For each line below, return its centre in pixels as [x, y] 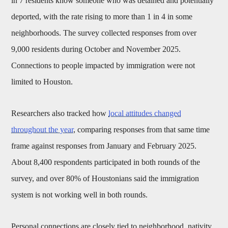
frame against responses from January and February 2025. [104, 146]
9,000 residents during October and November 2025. [96, 49]
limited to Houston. [42, 82]
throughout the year [42, 130]
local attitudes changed [145, 113]
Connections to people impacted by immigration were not [103, 66]
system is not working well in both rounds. [80, 195]
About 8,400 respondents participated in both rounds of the [106, 162]
